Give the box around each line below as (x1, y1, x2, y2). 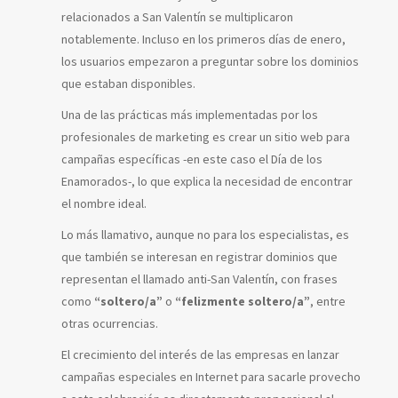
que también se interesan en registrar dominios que (61, 248, 338, 265)
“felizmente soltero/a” (175, 292, 310, 309)
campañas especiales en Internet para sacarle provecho (61, 368, 361, 385)
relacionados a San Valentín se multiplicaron (61, 8, 293, 25)
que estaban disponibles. (61, 75, 195, 92)
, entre (310, 292, 346, 309)
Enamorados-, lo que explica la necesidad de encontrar (61, 172, 353, 189)
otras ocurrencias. (61, 314, 158, 331)
